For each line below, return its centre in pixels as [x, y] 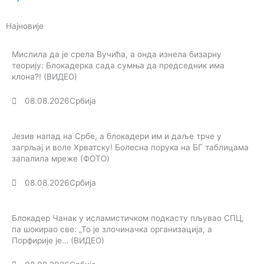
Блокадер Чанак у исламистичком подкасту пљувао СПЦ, [128, 218]
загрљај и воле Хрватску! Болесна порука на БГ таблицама [130, 148]
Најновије [25, 26]
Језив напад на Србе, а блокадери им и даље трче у [117, 136]
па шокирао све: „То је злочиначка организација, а [112, 230]
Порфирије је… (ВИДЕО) [58, 241]
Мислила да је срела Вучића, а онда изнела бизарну [117, 55]
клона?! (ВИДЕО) [44, 77]
